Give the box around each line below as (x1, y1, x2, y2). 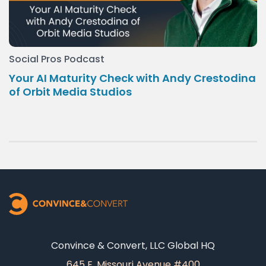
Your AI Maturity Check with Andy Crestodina (9, 71, 256, 86)
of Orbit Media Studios (9, 84, 132, 100)
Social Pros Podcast (9, 52, 104, 66)
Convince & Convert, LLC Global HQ (51, 238, 215, 252)
